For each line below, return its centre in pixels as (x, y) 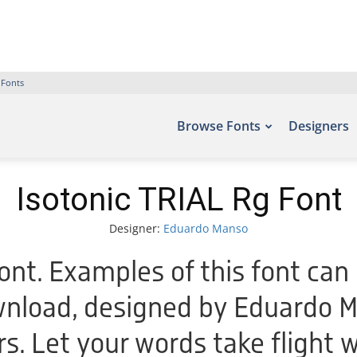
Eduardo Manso (206, 228)
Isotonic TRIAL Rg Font (178, 200)
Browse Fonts (219, 126)
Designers (319, 126)
